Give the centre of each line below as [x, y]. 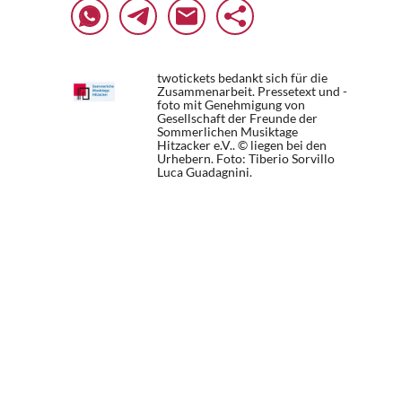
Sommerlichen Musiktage [227, 131]
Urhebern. [187, 158]
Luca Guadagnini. [205, 172]
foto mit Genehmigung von [231, 105]
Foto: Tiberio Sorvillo [275, 158]
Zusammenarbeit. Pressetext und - [252, 91]
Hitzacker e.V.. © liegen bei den [242, 145]
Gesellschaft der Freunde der [237, 118]
